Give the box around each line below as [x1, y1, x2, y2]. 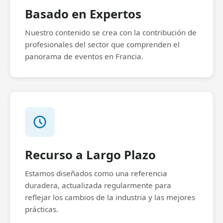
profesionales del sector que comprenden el [25, 39, 180, 49]
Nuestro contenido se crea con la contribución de [25, 27, 197, 37]
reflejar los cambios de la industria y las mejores [25, 192, 195, 202]
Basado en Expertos [25, 5, 141, 22]
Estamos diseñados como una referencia [25, 168, 167, 178]
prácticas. [25, 204, 58, 214]
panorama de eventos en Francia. [25, 51, 143, 61]
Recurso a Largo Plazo [25, 146, 156, 163]
